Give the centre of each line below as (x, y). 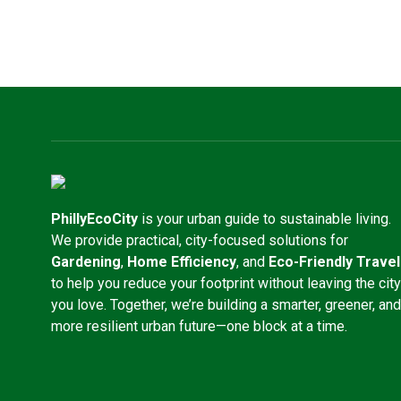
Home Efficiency (182, 262)
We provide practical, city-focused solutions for (200, 240)
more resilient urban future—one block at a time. (199, 326)
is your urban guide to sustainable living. (264, 219)
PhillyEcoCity (94, 219)
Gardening (86, 262)
